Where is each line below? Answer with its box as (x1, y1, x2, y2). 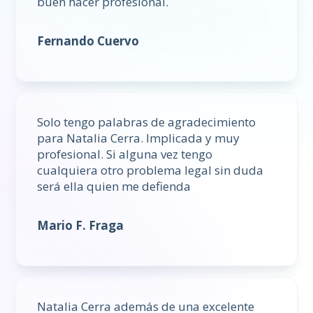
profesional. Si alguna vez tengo (37, 146, 213, 163)
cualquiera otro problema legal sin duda (37, 162, 264, 179)
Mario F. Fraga (37, 217, 124, 234)
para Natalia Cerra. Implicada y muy (37, 130, 240, 147)
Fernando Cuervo (37, 33, 140, 50)
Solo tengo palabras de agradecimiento (37, 114, 256, 131)
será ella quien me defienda (37, 178, 191, 195)
